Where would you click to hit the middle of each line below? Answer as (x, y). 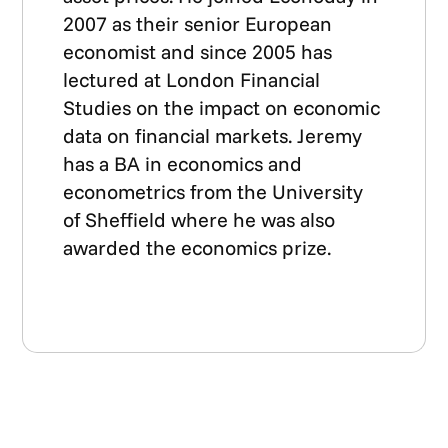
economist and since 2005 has (198, 51)
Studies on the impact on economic (222, 107)
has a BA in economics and (183, 163)
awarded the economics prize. (197, 247)
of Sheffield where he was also (199, 219)
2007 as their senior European (198, 23)
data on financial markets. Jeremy (213, 135)
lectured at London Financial (192, 79)
